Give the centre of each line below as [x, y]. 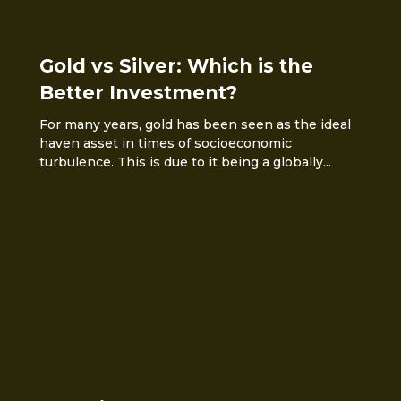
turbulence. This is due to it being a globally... [185, 162]
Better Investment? [138, 93]
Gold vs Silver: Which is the [176, 66]
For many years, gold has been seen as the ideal [195, 124]
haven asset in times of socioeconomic [166, 143]
